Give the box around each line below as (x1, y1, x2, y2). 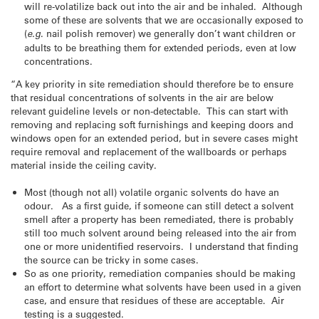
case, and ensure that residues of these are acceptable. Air (24, 294, 285, 307)
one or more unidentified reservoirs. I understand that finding (24, 240, 299, 253)
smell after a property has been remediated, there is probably (24, 213, 294, 226)
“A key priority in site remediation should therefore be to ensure (11, 77, 293, 90)
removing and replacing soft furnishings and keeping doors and (11, 117, 293, 130)
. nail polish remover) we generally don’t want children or (41, 27, 296, 40)
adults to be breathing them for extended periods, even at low (24, 41, 297, 54)
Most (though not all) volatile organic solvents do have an (24, 186, 280, 199)
